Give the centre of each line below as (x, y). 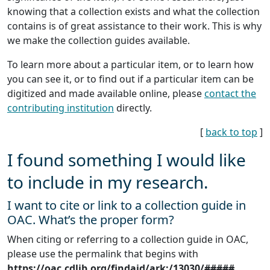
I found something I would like (127, 159)
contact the (230, 93)
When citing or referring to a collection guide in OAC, (128, 239)
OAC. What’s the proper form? (91, 219)
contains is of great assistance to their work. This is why (134, 26)
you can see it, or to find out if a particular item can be (130, 79)
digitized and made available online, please (106, 93)
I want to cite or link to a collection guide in (127, 205)
